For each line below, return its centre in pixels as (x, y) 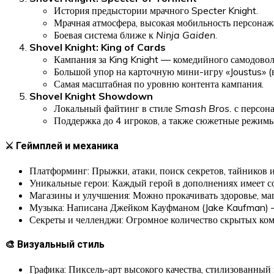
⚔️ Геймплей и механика (62, 146)
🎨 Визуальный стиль (55, 245)
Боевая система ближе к (105, 35)
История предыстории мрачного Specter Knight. (156, 11)
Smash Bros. (203, 109)
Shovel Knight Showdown (91, 96)
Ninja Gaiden (186, 35)
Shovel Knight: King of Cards (98, 47)
